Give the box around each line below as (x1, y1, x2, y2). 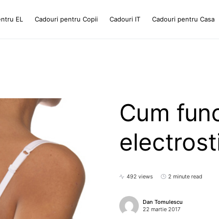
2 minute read (168, 173, 202, 180)
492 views (127, 173, 153, 180)
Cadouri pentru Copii (35, 15, 98, 23)
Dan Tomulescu (143, 198, 183, 205)
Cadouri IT (109, 15, 141, 23)
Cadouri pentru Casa (152, 15, 215, 23)
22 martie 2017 (143, 206, 180, 213)
